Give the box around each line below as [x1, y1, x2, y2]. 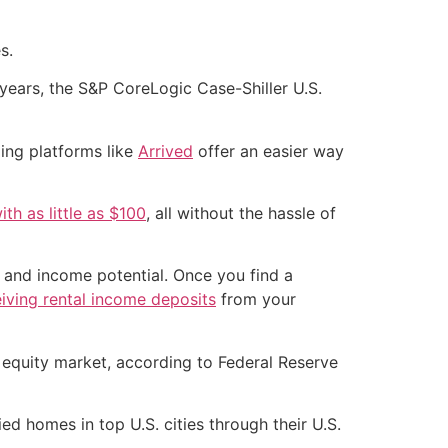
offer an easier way [193, 140, 344, 161]
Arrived [138, 140, 193, 161]
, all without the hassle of [146, 203, 336, 224]
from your [216, 289, 296, 310]
